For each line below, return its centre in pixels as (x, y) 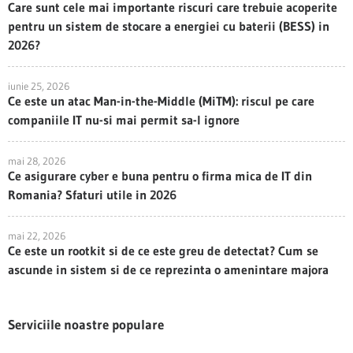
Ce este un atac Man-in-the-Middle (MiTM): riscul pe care (161, 101)
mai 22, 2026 (37, 236)
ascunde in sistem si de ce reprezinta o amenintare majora (168, 269)
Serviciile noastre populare (86, 324)
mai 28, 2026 (37, 161)
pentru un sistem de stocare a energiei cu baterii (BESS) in (169, 26)
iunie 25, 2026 (39, 86)
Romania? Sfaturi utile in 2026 (92, 195)
